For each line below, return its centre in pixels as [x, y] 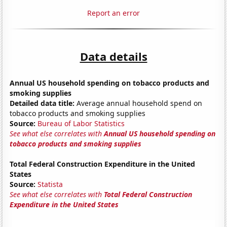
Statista [50, 184]
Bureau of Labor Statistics [81, 123]
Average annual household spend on [139, 103]
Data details [113, 56]
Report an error [113, 13]
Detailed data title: [42, 103]
